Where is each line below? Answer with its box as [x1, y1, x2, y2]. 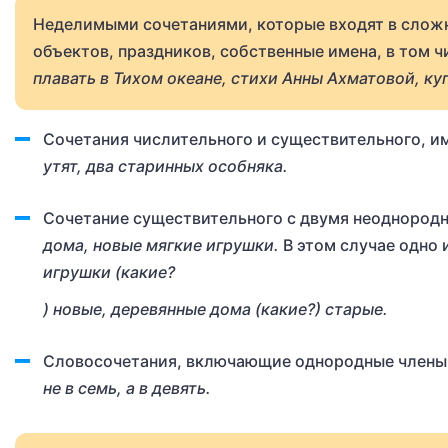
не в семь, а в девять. [43, 378, 211, 398]
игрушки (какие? [43, 262, 175, 282]
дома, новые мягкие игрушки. [43, 235, 283, 255]
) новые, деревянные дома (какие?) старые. [43, 299, 388, 319]
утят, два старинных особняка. [43, 156, 288, 176]
